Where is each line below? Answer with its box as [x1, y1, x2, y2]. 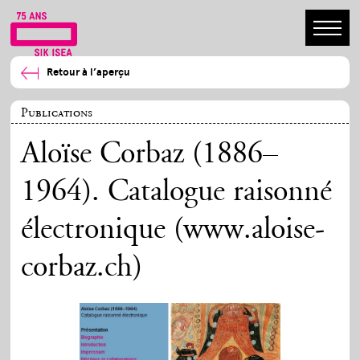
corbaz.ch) [21, 253, 143, 284]
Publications [21, 105, 93, 120]
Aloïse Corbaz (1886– [21, 140, 279, 171]
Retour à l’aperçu [47, 66, 131, 79]
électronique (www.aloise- [21, 215, 325, 247]
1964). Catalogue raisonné [21, 178, 333, 209]
